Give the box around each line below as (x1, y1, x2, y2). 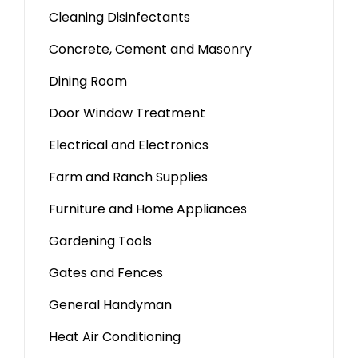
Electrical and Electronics (49, 136, 209, 155)
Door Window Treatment (49, 104, 205, 123)
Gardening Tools (49, 232, 152, 251)
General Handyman (49, 296, 172, 315)
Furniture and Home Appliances (49, 200, 247, 219)
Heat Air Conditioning (49, 328, 181, 347)
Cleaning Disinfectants (49, 8, 190, 27)
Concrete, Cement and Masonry (49, 40, 252, 59)
